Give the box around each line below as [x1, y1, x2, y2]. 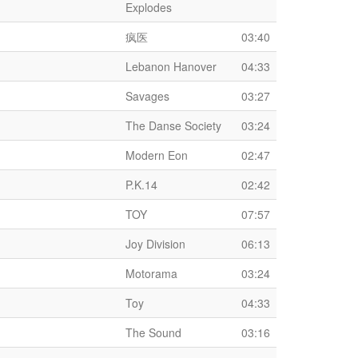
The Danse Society [125, 117, 221, 133]
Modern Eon [125, 147, 188, 163]
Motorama [125, 265, 177, 281]
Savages [125, 88, 169, 104]
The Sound [125, 324, 181, 340]
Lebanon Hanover [125, 58, 217, 74]
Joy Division [125, 236, 185, 252]
